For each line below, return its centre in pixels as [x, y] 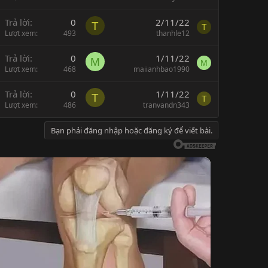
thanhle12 [173, 33]
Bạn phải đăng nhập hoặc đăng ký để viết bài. [132, 131]
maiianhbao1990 [162, 69]
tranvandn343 [166, 105]
